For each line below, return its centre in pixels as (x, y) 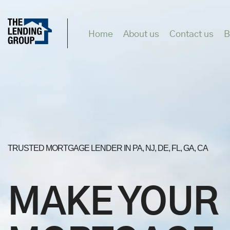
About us (141, 34)
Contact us (191, 34)
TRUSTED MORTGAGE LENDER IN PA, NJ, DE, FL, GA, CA (108, 148)
